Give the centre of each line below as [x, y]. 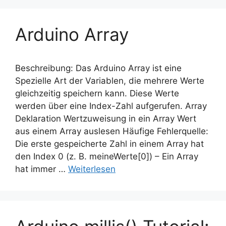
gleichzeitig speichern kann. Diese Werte [97, 94]
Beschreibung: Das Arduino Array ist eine [98, 68]
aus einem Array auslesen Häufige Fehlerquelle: [112, 131]
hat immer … [42, 169]
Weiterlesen [92, 169]
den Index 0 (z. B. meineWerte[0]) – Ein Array [107, 157]
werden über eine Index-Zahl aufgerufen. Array [111, 106]
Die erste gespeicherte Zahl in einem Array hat [109, 144]
